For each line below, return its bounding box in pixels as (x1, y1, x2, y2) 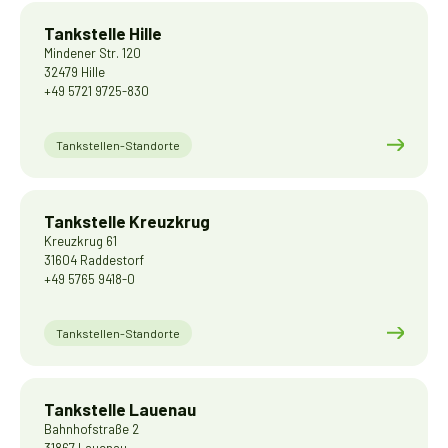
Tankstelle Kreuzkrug (44, 211, 210, 231)
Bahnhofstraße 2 (44, 421, 139, 437)
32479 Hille (44, 64, 105, 80)
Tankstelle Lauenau (44, 399, 196, 419)
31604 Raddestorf (44, 252, 144, 268)
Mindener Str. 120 (44, 45, 141, 61)
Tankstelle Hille (44, 23, 162, 43)
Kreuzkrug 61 (44, 233, 117, 249)
